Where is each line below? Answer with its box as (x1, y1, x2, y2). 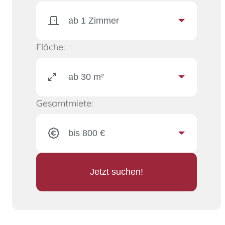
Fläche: (36, 41, 65, 53)
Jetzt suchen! (90, 166, 143, 177)
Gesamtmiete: (36, 97, 93, 109)
